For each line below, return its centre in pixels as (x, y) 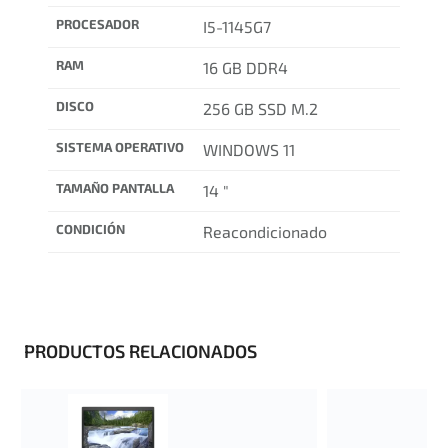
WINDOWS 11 (249, 150)
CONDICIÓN (90, 229)
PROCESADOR (97, 24)
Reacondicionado (265, 232)
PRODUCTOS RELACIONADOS (140, 351)
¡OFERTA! (108, 414)
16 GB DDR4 (245, 68)
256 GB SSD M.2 (260, 109)
